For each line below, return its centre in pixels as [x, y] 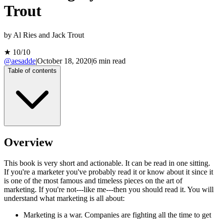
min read [111, 61]
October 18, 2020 [64, 61]
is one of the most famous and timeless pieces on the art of [93, 180]
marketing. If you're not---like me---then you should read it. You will [109, 189]
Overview [28, 142]
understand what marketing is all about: [64, 198]
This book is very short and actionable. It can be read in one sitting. [107, 163]
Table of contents [32, 70]
